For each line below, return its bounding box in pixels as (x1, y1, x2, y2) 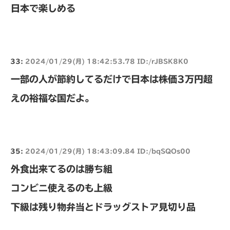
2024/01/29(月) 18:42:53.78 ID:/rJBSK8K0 (25, 58, 188, 65)
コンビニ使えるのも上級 (11, 183, 112, 193)
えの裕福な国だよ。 (11, 93, 94, 103)
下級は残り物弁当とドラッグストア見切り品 (11, 202, 196, 212)
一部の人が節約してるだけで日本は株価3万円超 (11, 74, 213, 84)
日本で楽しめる (11, 4, 75, 13)
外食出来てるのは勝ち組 (11, 164, 112, 174)
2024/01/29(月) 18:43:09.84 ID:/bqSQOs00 (25, 148, 190, 155)
